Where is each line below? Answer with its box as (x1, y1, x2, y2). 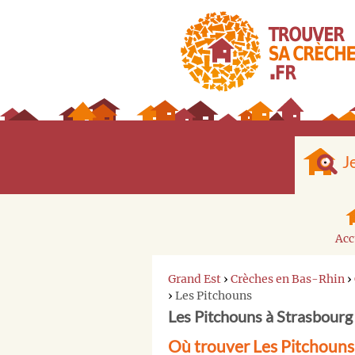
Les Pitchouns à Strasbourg (168, 306, 353, 326)
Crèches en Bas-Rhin (231, 271, 345, 286)
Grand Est (168, 271, 221, 286)
